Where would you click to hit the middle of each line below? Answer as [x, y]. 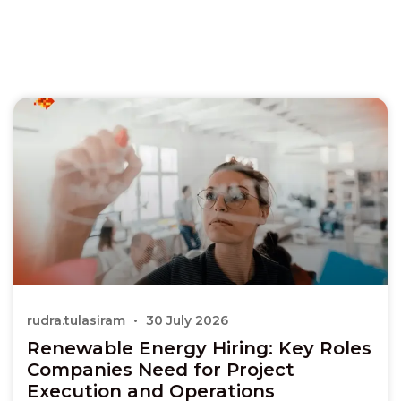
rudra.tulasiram [78, 320]
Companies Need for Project [161, 369]
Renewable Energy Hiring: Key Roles [199, 348]
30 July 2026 [185, 320]
